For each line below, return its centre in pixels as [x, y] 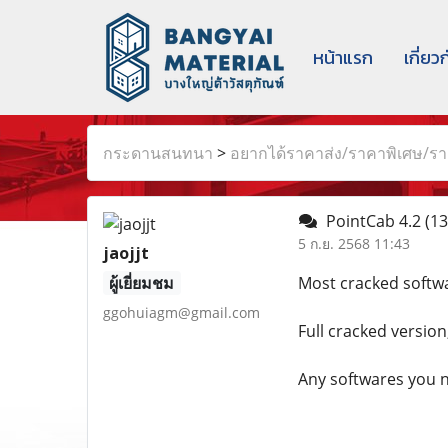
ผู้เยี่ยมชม [142, 283]
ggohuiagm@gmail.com [181, 312]
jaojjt [126, 253]
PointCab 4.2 [371, 221]
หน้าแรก [343, 57]
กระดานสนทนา [158, 153]
